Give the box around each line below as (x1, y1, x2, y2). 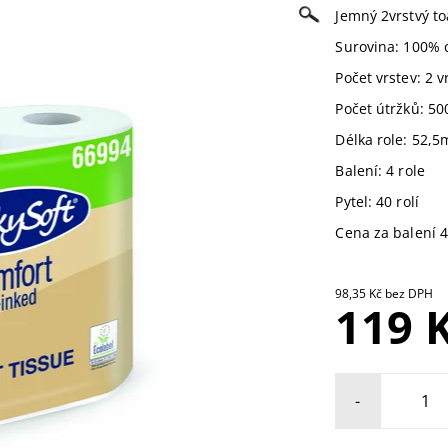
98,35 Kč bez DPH (385, 284, 434, 302)
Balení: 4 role (335, 160, 425, 180)
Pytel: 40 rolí (335, 191, 419, 211)
